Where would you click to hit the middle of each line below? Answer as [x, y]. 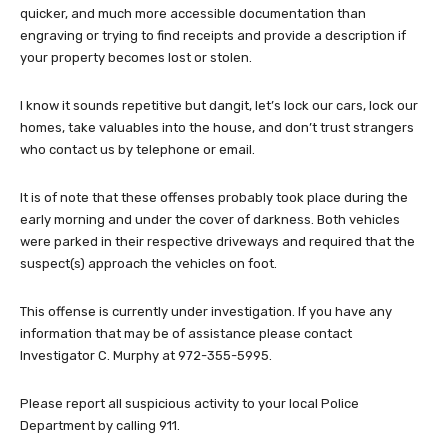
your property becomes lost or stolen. [136, 58]
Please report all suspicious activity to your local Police [189, 404]
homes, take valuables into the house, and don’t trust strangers [217, 128]
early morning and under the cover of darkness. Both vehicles [210, 220]
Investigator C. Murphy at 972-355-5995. [146, 356]
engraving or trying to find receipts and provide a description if [213, 36]
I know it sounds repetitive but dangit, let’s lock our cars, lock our [219, 106]
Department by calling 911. [100, 426]
